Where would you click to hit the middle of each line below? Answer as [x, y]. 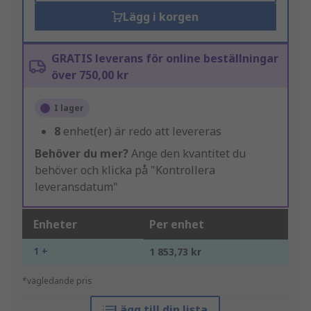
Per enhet [177, 225]
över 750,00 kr [90, 75]
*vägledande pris [57, 281]
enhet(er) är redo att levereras [142, 132]
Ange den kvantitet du [187, 154]
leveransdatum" [76, 187]
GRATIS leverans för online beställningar [165, 59]
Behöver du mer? [82, 154]
